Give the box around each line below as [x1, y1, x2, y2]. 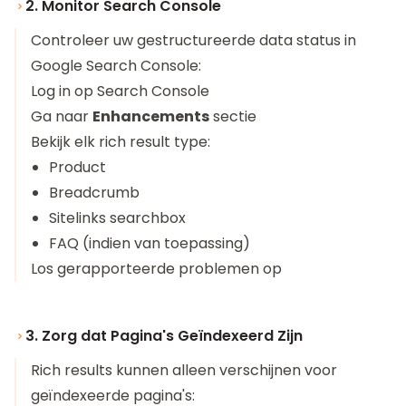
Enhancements [92, 106, 209, 127]
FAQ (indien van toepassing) [49, 233, 250, 254]
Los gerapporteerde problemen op [31, 258, 282, 279]
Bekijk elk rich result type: [31, 131, 210, 152]
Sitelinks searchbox [49, 208, 186, 228]
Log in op [31, 81, 97, 101]
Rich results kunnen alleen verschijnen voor [31, 360, 337, 381]
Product [49, 157, 106, 178]
